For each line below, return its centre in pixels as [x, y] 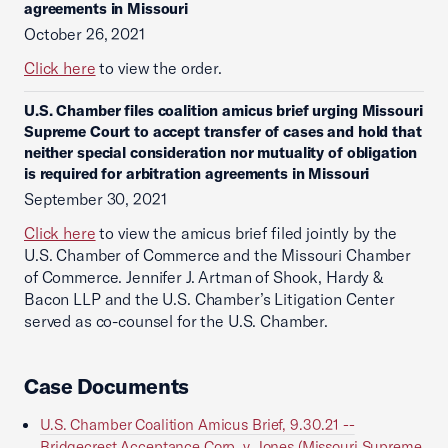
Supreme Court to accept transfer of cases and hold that [223, 131]
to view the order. [158, 68]
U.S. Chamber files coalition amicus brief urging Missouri [223, 110]
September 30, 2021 [95, 199]
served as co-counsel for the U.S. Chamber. [176, 321]
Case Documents [107, 386]
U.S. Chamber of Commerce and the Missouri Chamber [217, 255]
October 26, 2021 [84, 34]
